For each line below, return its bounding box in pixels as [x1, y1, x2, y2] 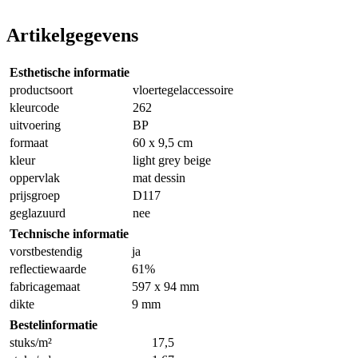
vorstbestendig [10, 244, 82, 258]
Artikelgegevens [6, 24, 138, 46]
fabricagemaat [10, 279, 80, 293]
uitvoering [10, 117, 61, 132]
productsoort [10, 82, 73, 97]
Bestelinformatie [10, 317, 97, 332]
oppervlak [10, 170, 60, 185]
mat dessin [133, 170, 185, 185]
